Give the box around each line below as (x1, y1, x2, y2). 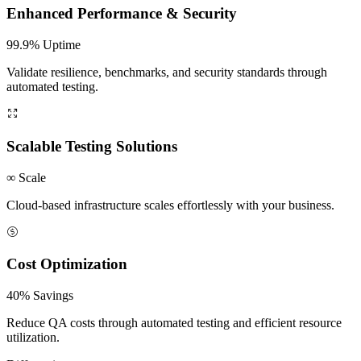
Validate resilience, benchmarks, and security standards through (6, 65, 327, 80)
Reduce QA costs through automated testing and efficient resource (6, 315, 342, 330)
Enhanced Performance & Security (6, 5, 237, 23)
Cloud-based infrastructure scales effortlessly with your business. (6, 197, 334, 212)
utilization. (6, 330, 60, 344)
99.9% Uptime (6, 38, 81, 52)
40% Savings (6, 288, 73, 302)
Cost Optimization (6, 255, 127, 273)
